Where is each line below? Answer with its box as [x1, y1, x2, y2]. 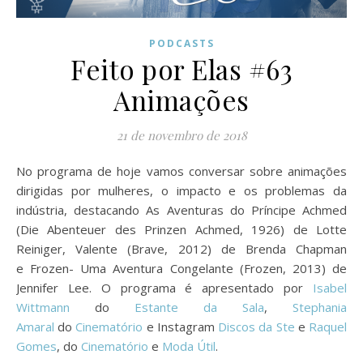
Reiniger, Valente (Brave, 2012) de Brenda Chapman [16, 240, 347, 257]
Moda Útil [162, 337, 216, 354]
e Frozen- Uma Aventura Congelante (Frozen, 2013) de [16, 259, 347, 276]
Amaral [16, 318, 58, 335]
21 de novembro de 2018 [116, 126, 247, 143]
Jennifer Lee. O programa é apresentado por [16, 279, 313, 296]
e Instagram [143, 318, 219, 335]
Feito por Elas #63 [70, 50, 293, 87]
